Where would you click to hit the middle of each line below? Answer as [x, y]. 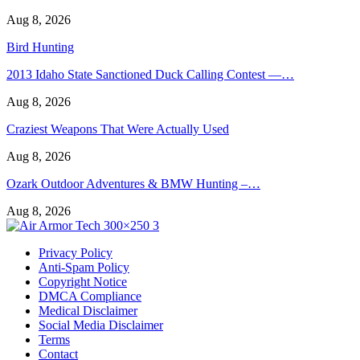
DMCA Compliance [90, 296]
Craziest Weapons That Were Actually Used [118, 129]
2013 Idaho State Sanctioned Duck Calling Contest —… [150, 74]
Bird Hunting [40, 47]
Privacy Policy [76, 252]
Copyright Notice [83, 281]
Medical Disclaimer [88, 310]
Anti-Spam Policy [84, 267]
